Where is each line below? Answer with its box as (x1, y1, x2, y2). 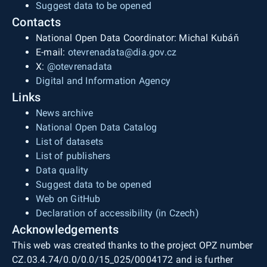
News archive (36, 107, 94, 119)
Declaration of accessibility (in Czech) (36, 207, 199, 219)
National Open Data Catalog (36, 122, 157, 133)
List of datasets (36, 136, 104, 147)
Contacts (12, 15, 61, 29)
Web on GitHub (36, 193, 101, 204)
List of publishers (36, 150, 111, 162)
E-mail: (36, 46, 68, 58)
